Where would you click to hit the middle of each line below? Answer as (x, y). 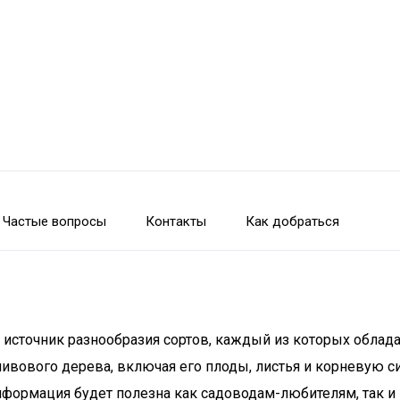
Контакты (176, 221)
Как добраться (292, 221)
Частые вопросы (54, 221)
